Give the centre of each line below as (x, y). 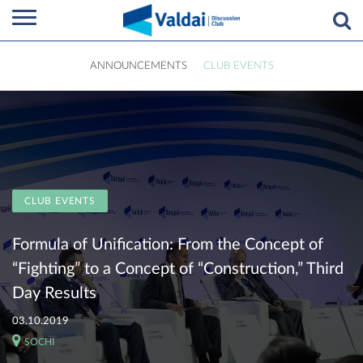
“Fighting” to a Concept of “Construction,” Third (178, 269)
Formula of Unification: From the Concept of (168, 244)
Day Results (54, 293)
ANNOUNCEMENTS (138, 66)
